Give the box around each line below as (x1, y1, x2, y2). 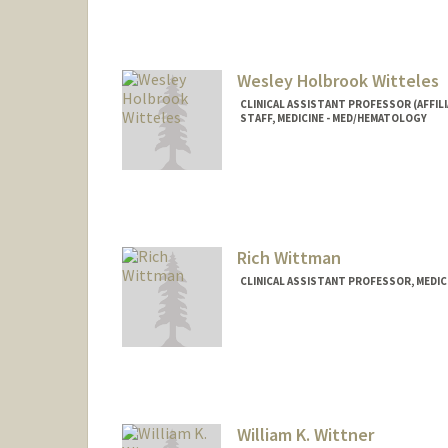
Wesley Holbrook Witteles (236, 69, 439, 93)
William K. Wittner (236, 422, 374, 446)
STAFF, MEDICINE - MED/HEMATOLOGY (239, 111, 427, 126)
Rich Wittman (236, 245, 341, 269)
